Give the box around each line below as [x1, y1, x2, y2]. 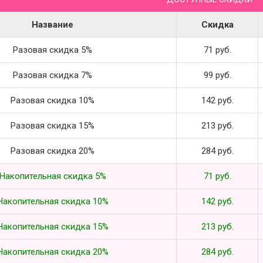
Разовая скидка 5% [13, 44, 92, 55]
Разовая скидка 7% [13, 69, 92, 80]
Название [32, 19, 73, 30]
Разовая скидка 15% [11, 120, 95, 131]
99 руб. [203, 69, 231, 80]
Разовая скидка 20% [11, 145, 95, 156]
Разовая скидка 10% [11, 95, 95, 106]
